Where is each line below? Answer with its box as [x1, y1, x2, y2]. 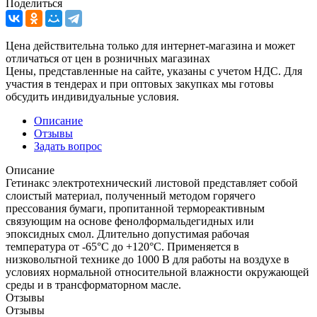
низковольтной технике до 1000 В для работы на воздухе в [6, 253, 289, 265]
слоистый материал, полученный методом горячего [6, 189, 255, 202]
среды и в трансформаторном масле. [6, 278, 181, 291]
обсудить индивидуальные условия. [6, 90, 179, 103]
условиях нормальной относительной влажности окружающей [6, 265, 309, 278]
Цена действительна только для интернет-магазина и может [6, 39, 295, 52]
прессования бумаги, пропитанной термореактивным [6, 202, 265, 214]
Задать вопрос [34, 139, 102, 152]
